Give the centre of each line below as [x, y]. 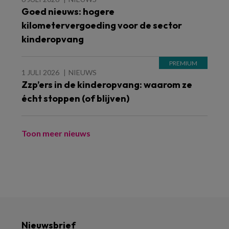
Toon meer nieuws [56, 133]
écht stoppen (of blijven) [75, 99]
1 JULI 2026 [40, 73]
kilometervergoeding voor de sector [102, 26]
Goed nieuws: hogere [68, 12]
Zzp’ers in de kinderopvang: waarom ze [107, 85]
